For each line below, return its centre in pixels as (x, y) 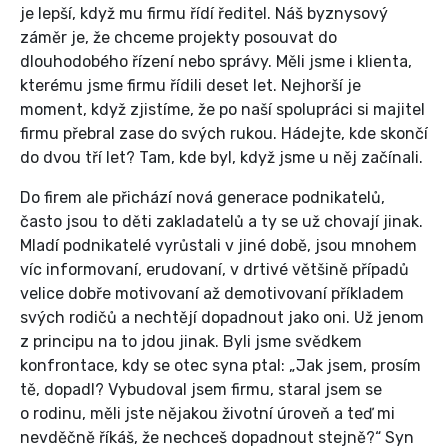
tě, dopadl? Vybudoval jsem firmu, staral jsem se (201, 390)
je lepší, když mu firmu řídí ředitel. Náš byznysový (204, 14)
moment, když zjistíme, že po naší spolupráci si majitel (222, 110)
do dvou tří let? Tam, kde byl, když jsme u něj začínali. (223, 158)
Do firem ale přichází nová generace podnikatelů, (202, 198)
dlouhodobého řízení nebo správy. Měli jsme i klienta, (216, 62)
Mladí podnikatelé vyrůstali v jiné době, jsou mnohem (218, 246)
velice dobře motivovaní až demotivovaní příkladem (212, 294)
